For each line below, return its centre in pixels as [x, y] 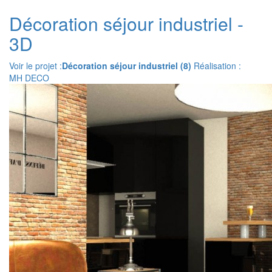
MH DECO [29, 78]
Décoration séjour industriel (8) [127, 66]
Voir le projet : [36, 66]
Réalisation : [216, 66]
